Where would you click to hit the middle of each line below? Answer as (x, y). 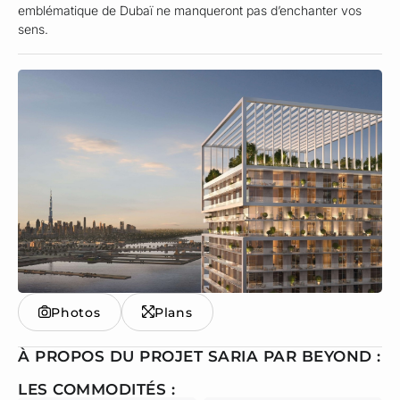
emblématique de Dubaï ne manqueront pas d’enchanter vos (190, 11)
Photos (76, 312)
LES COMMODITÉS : (96, 389)
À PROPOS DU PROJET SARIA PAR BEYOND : (200, 356)
